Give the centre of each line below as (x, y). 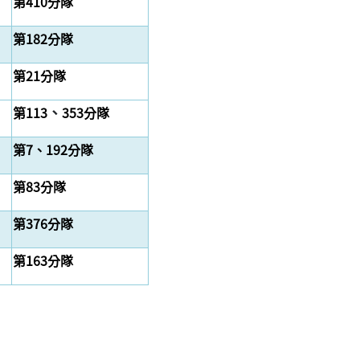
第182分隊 (43, 39)
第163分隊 (43, 261)
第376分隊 (43, 224)
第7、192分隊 (53, 150)
